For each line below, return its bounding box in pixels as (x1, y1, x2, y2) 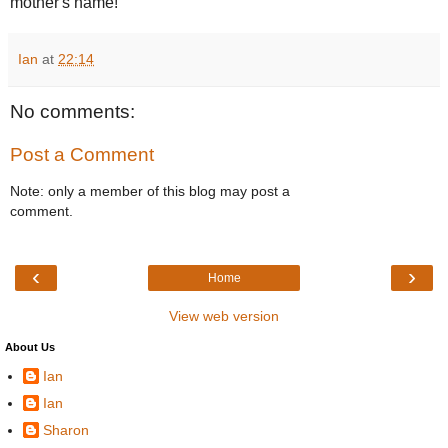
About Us (5, 340, 55, 353)
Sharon (43, 421, 89, 438)
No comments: (10, 100, 135, 122)
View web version (169, 307, 279, 324)
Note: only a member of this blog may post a (10, 182, 290, 199)
